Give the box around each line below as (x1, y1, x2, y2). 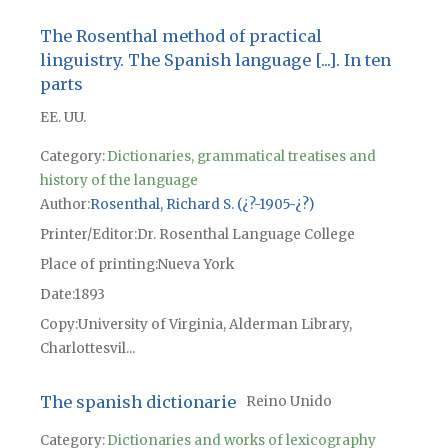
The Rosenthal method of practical (39, 25, 322, 46)
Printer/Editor (39, 225, 134, 243)
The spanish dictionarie (39, 392, 236, 413)
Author (39, 195, 87, 213)
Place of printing (39, 255, 155, 273)
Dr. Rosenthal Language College (136, 225, 355, 243)
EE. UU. (39, 108, 86, 126)
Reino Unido (245, 393, 332, 411)
